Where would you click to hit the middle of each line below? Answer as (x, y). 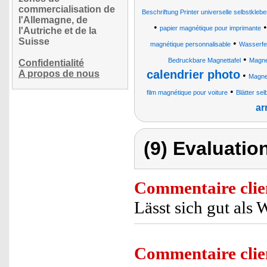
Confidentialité (51, 63)
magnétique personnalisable (190, 44)
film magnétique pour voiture (187, 92)
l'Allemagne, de (53, 20)
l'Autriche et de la (58, 31)
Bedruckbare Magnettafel (204, 60)
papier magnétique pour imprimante (210, 28)
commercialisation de (67, 9)
